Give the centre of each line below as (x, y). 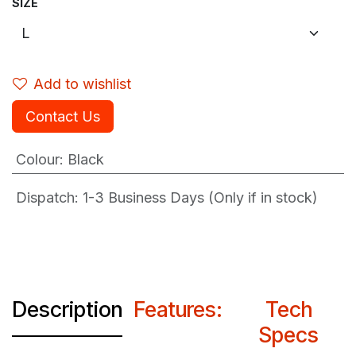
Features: (178, 310)
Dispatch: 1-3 (58, 197)
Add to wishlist (82, 84)
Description (68, 310)
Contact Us (63, 116)
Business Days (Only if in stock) (211, 197)
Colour (37, 159)
